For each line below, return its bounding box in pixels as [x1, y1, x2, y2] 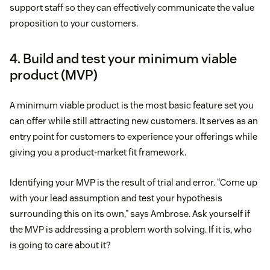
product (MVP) [10, 66, 98, 84]
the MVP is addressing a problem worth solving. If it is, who [10, 224, 252, 236]
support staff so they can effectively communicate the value [10, 2, 254, 14]
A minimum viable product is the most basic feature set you [10, 99, 254, 111]
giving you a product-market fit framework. [10, 146, 186, 159]
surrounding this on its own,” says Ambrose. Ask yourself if [10, 208, 250, 220]
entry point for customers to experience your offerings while [10, 131, 257, 143]
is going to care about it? [10, 239, 110, 251]
